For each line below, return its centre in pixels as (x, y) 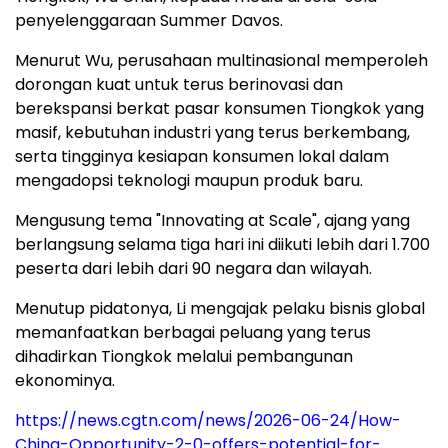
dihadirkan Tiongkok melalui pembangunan (184, 357)
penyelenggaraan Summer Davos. (149, 21)
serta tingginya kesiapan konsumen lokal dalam (202, 157)
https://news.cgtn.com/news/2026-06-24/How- (208, 421)
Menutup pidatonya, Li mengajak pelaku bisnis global (220, 309)
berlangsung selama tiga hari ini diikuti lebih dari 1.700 (222, 245)
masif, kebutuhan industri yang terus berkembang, (212, 133)
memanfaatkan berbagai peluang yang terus (193, 333)
